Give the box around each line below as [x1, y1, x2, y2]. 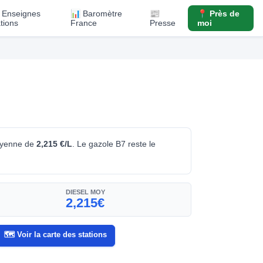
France [70, 18, 97, 28]
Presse [150, 18, 176, 28]
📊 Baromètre [70, 9, 123, 18]
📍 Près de [197, 9, 240, 18]
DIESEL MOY [65, 188, 105, 195]
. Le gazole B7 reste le [72, 139, 156, 149]
